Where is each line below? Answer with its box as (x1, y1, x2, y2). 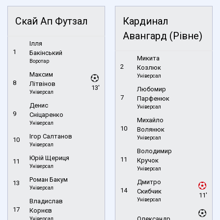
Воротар (29, 57, 49, 64)
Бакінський (29, 49, 62, 56)
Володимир (137, 147, 172, 155)
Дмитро (137, 178, 161, 186)
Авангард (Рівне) (123, 29, 202, 42)
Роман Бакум (29, 175, 68, 183)
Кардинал (123, 15, 168, 27)
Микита (137, 54, 160, 62)
